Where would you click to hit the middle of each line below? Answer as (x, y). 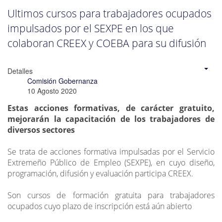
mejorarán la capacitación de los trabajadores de (111, 119)
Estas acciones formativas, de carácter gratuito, (111, 108)
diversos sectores (41, 130)
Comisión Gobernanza (62, 81)
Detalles (20, 71)
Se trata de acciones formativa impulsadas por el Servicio (111, 152)
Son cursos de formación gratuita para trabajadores (111, 195)
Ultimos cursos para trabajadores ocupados (110, 14)
